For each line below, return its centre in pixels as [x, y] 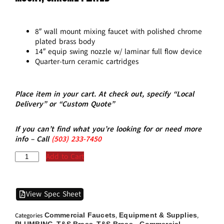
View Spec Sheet [53, 194]
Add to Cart [65, 156]
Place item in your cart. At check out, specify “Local [104, 94]
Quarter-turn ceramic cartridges [86, 61]
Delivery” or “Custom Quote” [64, 104]
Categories [28, 215]
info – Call [33, 139]
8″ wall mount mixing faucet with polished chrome [118, 31]
